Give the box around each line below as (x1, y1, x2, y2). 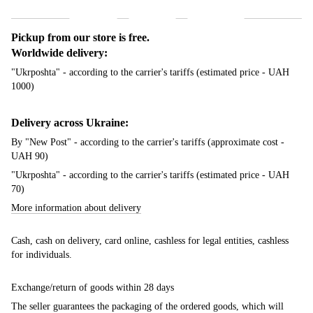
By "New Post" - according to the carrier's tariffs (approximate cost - (11, 137, 284, 148)
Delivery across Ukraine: (11, 116, 129, 130)
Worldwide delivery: (11, 45, 108, 59)
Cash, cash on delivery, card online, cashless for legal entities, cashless (11, 235, 289, 247)
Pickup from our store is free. (11, 30, 150, 44)
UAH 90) (11, 151, 48, 162)
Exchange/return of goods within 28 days (11, 282, 174, 293)
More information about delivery (11, 203, 141, 214)
